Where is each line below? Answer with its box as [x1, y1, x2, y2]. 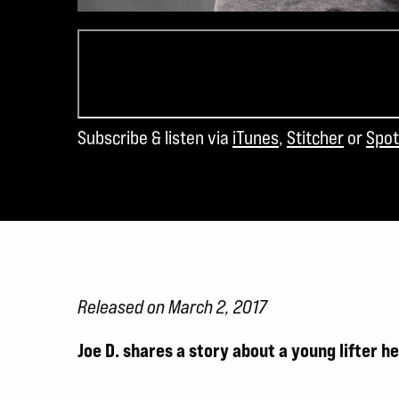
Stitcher [287, 126, 344, 149]
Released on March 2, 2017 [77, 295, 267, 318]
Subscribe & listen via [77, 126, 232, 149]
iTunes [232, 126, 279, 149]
